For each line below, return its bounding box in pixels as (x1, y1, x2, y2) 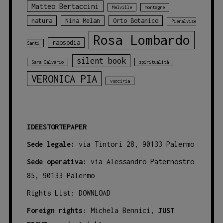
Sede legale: (26, 139, 75, 148)
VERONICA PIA (31, 72, 97, 85)
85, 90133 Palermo (26, 171, 95, 180)
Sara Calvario (31, 59, 64, 65)
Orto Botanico (112, 16, 158, 24)
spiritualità (138, 59, 169, 65)
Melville (111, 4, 132, 10)
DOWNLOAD (78, 188, 111, 197)
